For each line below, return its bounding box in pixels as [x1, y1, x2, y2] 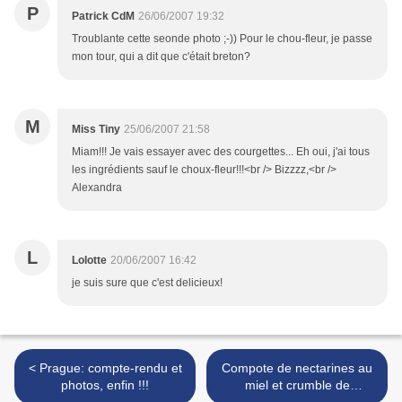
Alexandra [72, 181, 122, 195]
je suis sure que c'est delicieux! [72, 276, 223, 290]
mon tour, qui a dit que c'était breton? [72, 50, 250, 64]
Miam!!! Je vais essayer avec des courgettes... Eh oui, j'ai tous [72, 145, 370, 159]
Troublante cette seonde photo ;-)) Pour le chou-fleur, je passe [72, 32, 372, 46]
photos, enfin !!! [61, 378, 149, 393]
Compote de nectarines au [222, 361, 372, 376]
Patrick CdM [72, 10, 135, 23]
